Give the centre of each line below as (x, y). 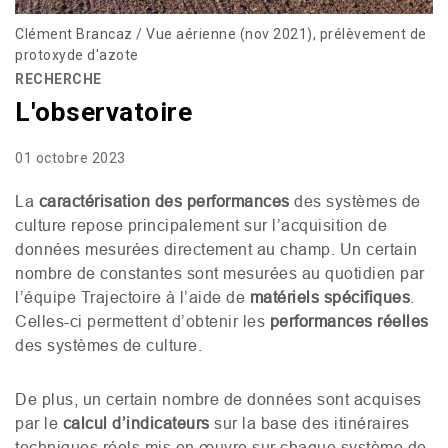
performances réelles (349, 320)
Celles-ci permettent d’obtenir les (142, 320)
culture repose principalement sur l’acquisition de (201, 224)
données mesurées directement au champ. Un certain (216, 248)
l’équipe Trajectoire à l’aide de (132, 296)
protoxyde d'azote (77, 54)
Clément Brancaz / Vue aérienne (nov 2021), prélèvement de (221, 33)
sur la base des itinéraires (309, 422)
